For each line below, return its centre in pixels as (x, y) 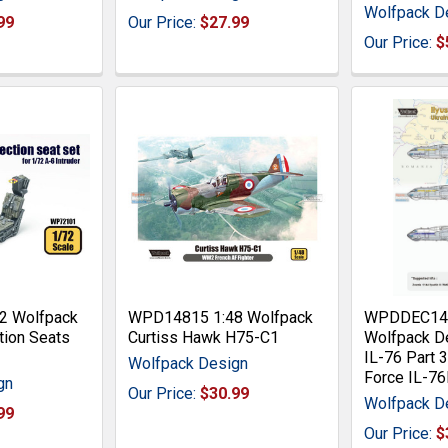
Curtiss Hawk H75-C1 (204, 338)
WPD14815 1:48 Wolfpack (221, 318)
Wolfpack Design (188, 364)
